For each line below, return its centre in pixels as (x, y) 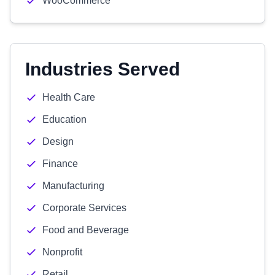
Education (64, 119)
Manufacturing (73, 186)
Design (58, 141)
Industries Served (103, 69)
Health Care (69, 97)
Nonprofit (62, 252)
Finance (60, 164)
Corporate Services (84, 208)
